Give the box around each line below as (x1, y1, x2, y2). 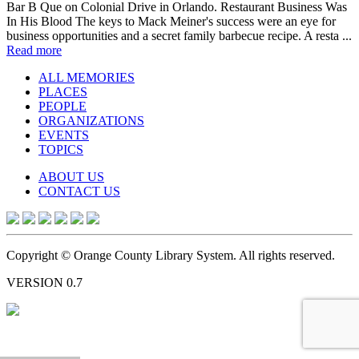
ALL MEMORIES (38, 70, 135, 84)
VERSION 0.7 (6, 275, 83, 289)
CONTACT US (38, 184, 120, 198)
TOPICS (38, 142, 83, 156)
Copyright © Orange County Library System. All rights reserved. (6, 248, 335, 262)
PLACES (38, 84, 87, 99)
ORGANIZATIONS (38, 113, 144, 127)
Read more (6, 42, 62, 57)
